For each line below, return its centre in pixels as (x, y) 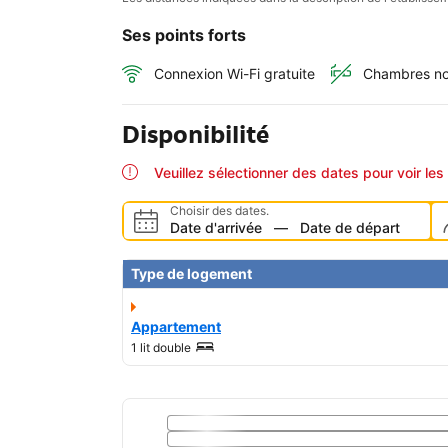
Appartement (176, 327)
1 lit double (161, 348)
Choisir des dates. (219, 211)
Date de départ (350, 228)
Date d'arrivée (216, 228)
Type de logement (191, 274)
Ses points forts (184, 35)
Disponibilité (195, 135)
